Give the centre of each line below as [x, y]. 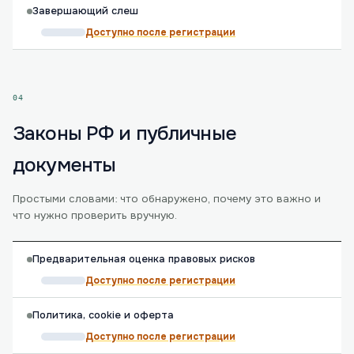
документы [64, 165]
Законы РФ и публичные [124, 134]
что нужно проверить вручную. [95, 215]
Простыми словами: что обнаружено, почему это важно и [167, 199]
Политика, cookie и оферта [103, 315]
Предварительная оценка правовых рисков [144, 259]
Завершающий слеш [85, 11]
